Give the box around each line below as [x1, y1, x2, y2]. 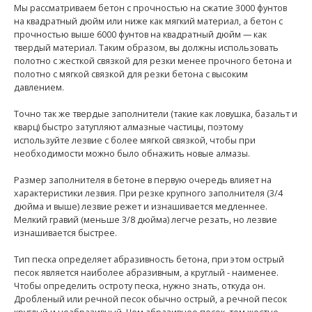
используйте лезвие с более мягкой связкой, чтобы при [14, 134, 256, 147]
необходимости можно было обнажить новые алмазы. [14, 148, 250, 160]
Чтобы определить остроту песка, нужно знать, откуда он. [14, 280, 265, 292]
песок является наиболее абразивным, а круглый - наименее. [14, 267, 279, 279]
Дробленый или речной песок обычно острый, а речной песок [14, 293, 287, 306]
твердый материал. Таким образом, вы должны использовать [14, 42, 279, 54]
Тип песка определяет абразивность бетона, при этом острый [14, 253, 284, 266]
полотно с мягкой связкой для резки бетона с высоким [14, 68, 248, 81]
